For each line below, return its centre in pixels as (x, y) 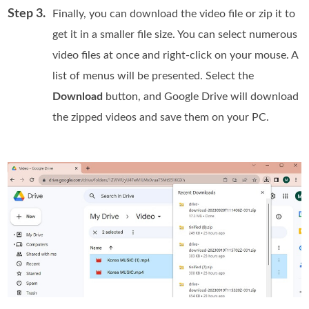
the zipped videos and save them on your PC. (161, 117)
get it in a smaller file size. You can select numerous (175, 34)
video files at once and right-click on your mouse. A (176, 55)
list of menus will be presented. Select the (153, 76)
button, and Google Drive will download (201, 96)
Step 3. (27, 13)
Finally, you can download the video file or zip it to (174, 13)
